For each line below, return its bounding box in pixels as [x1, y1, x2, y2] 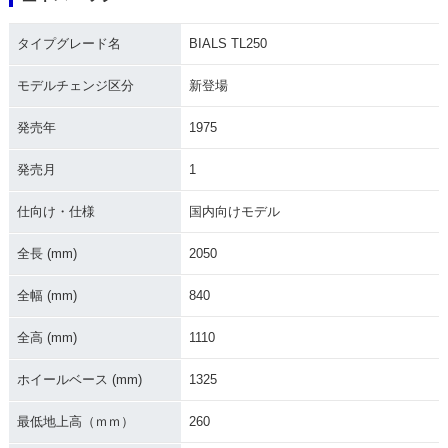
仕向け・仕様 [16, 203, 95, 219]
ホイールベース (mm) [16, 371, 142, 387]
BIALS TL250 [188, 35, 267, 51]
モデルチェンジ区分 [16, 77, 134, 93]
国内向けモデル [188, 203, 280, 219]
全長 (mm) [16, 245, 77, 261]
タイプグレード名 [16, 35, 121, 51]
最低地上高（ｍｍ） [16, 413, 134, 429]
